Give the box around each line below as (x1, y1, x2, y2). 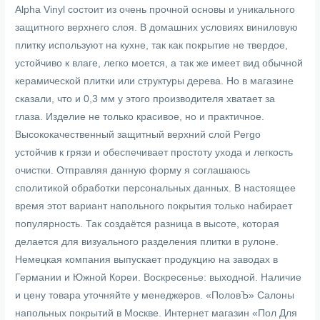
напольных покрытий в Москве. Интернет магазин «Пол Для (15, 307, 298, 319)
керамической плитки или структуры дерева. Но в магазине (15, 75, 294, 86)
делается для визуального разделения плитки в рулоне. (15, 236, 279, 247)
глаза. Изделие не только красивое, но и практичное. (15, 111, 265, 122)
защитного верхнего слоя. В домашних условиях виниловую (15, 21, 299, 33)
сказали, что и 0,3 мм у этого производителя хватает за (15, 93, 276, 104)
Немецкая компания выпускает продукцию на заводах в (15, 254, 279, 265)
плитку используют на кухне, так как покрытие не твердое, (15, 39, 289, 51)
